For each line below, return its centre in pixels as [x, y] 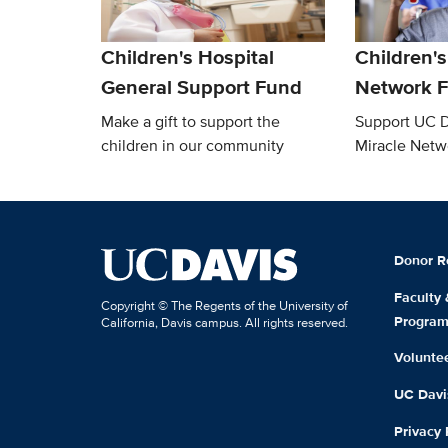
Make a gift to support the [190, 121]
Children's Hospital [187, 56]
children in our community [192, 145]
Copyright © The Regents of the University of [224, 306]
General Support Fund [201, 86]
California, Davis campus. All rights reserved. [224, 323]
